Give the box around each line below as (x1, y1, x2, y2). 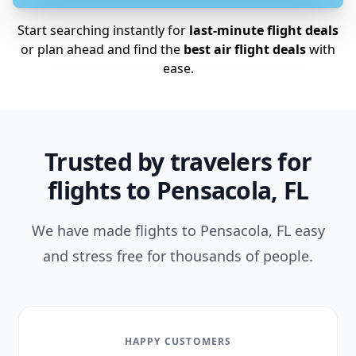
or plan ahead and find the (21, 41, 180, 58)
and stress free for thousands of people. (43, 246, 313, 265)
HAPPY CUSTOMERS (124, 335, 232, 348)
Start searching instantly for (17, 21, 189, 39)
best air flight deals (180, 41, 306, 58)
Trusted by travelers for (44, 145, 311, 178)
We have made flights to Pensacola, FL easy (31, 221, 325, 240)
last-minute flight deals (189, 21, 339, 39)
